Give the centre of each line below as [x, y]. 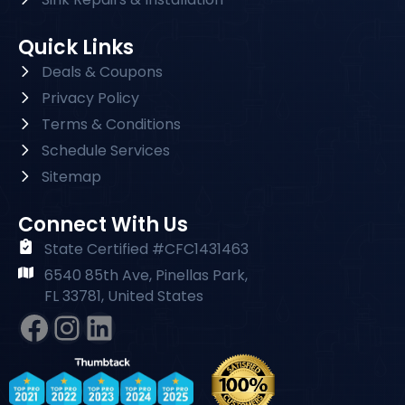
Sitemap [71, 176]
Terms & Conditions [111, 124]
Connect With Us [103, 224]
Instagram [136, 326]
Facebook [99, 326]
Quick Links [76, 47]
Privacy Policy [90, 98]
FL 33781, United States [124, 296]
